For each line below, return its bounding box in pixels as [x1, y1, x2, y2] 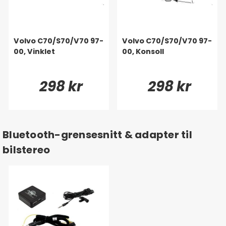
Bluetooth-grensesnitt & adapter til [3, 127, 192, 142]
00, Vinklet [14, 46, 55, 56]
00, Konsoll [122, 46, 164, 56]
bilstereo [3, 142, 50, 157]
